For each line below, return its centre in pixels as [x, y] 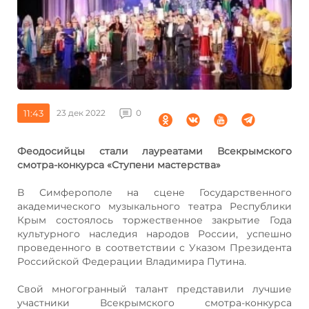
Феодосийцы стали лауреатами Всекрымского [154, 151]
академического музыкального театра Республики [154, 206]
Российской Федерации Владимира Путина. [132, 261]
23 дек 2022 [81, 112]
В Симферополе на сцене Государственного [154, 192]
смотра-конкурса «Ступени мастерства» [119, 165]
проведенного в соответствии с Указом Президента [154, 247]
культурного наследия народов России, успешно [154, 233]
